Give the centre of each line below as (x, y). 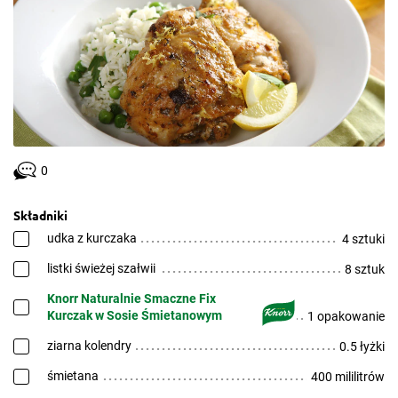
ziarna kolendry (89, 346)
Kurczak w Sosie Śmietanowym (135, 315)
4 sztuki (363, 239)
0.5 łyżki (362, 346)
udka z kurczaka (92, 238)
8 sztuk (365, 269)
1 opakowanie (346, 316)
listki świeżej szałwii (101, 268)
